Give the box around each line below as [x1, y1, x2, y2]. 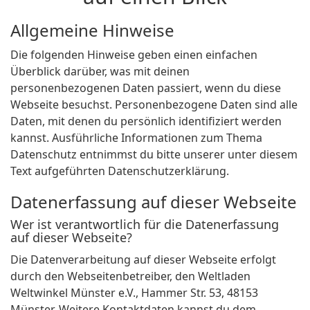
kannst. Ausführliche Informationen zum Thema [10, 130, 262, 146]
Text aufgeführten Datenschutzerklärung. [10, 163, 229, 179]
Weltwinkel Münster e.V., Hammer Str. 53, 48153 [10, 285, 258, 301]
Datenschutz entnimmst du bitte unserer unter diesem [10, 147, 298, 163]
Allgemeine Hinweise [10, 19, 174, 42]
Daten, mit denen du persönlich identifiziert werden [10, 113, 282, 129]
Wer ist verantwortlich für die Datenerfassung [10, 216, 279, 233]
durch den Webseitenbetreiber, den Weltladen [10, 268, 250, 284]
